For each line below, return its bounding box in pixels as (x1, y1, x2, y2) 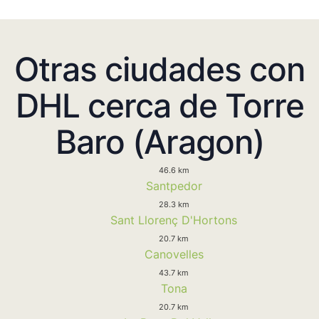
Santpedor (145, 178, 202, 193)
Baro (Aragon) (55, 121, 264, 162)
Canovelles (144, 246, 204, 261)
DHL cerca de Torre (15, 85, 304, 125)
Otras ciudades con (14, 48, 305, 89)
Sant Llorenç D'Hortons (110, 212, 237, 227)
